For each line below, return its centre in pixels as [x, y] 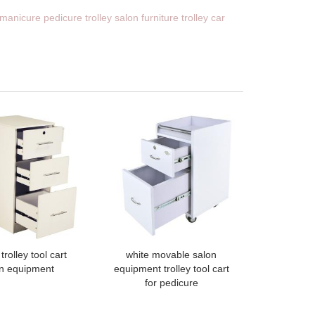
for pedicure [171, 283]
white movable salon [172, 255]
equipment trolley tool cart [171, 269]
